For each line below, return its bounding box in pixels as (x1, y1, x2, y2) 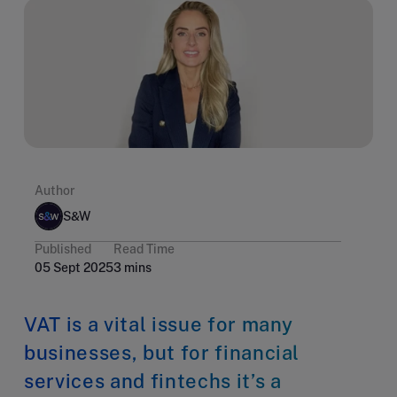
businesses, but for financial (24, 340, 300, 364)
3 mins (113, 260, 152, 275)
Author (35, 183, 75, 198)
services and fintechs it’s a (24, 369, 282, 393)
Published (35, 241, 91, 256)
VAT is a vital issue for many (24, 312, 294, 336)
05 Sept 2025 (35, 260, 113, 275)
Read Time (113, 241, 175, 256)
